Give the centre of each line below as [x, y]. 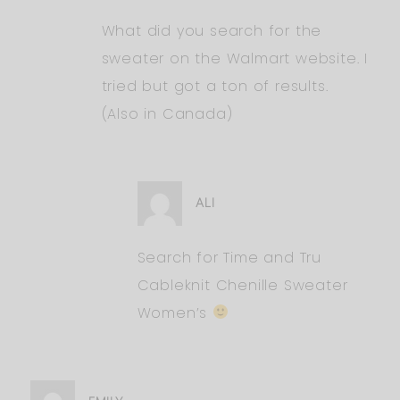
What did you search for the [212, 30]
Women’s [175, 312]
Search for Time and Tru [229, 257]
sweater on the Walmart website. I [234, 58]
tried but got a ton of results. [215, 86]
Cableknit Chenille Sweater [242, 285]
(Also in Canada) [167, 113]
